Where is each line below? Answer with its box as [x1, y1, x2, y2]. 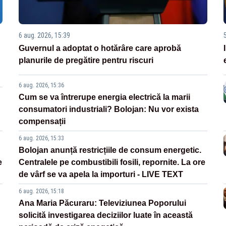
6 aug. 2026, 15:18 [19, 188, 65, 195]
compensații [19, 117, 66, 126]
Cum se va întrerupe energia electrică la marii [19, 93, 191, 102]
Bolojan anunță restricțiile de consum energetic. [19, 146, 202, 155]
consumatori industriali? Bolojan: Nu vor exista [19, 105, 199, 114]
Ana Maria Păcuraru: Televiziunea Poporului [19, 199, 187, 208]
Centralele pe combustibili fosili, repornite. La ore [19, 158, 206, 167]
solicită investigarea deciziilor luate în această [19, 211, 193, 220]
